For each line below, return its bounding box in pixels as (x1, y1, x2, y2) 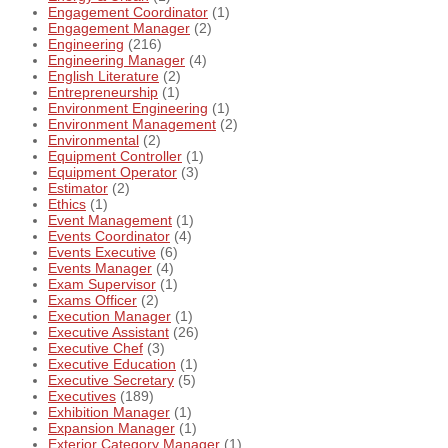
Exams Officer (48, 292, 137, 309)
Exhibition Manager (48, 404, 170, 421)
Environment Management (48, 116, 216, 133)
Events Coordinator (48, 228, 170, 245)
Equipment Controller (48, 148, 182, 165)
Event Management (48, 212, 172, 229)
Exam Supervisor (48, 276, 156, 293)
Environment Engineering (48, 100, 208, 117)
